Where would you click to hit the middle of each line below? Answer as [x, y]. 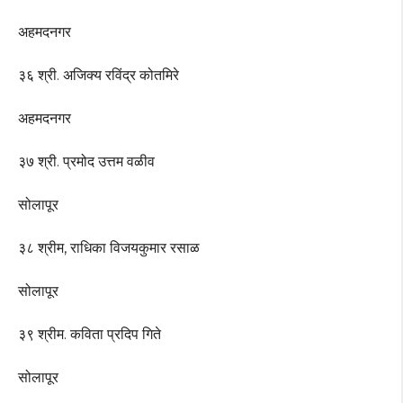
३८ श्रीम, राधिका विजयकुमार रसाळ [109, 248]
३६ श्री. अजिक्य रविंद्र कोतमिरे [99, 76]
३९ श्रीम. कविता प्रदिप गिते [90, 335]
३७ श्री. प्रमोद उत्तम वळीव [86, 162]
